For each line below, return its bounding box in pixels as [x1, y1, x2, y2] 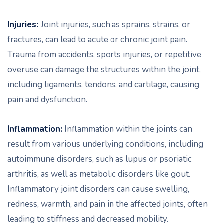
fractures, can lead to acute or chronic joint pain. [7, 34, 187, 45]
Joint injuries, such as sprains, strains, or [41, 19, 190, 30]
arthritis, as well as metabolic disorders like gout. [7, 168, 190, 180]
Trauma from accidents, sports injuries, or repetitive [7, 49, 201, 60]
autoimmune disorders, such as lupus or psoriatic [7, 153, 192, 165]
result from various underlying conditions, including [7, 138, 203, 150]
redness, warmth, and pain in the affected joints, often [7, 198, 208, 210]
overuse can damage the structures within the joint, [7, 64, 201, 75]
